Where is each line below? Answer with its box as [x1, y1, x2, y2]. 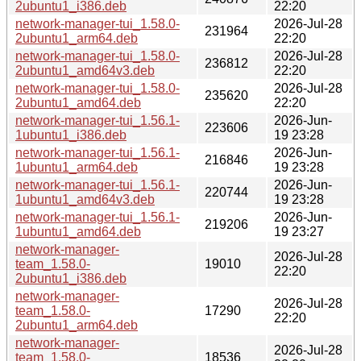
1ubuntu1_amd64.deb [15, 224, 141, 239]
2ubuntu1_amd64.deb [15, 95, 141, 110]
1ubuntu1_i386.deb [15, 127, 127, 142]
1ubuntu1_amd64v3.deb [15, 192, 155, 206]
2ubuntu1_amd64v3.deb [15, 63, 155, 77]
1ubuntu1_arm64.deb [15, 160, 138, 174]
